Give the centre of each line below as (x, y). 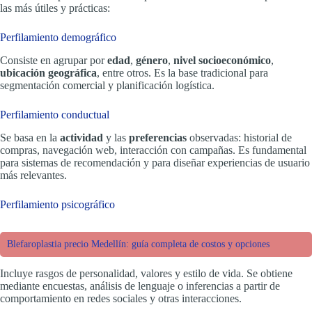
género (152, 60)
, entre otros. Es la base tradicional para (182, 72)
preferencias (158, 137)
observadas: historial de (239, 137)
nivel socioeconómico (222, 60)
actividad (81, 137)
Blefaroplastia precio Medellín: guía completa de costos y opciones (138, 244)
